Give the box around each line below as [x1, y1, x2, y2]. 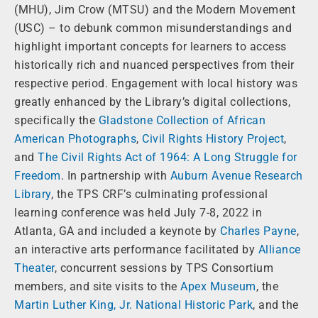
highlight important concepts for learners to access [14, 40, 287, 54]
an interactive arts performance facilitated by [14, 243, 258, 257]
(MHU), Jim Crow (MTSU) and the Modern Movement [14, 3, 295, 17]
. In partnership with [60, 169, 170, 183]
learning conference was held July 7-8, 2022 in [14, 206, 262, 220]
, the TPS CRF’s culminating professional [50, 187, 268, 202]
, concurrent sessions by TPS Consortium [54, 261, 273, 275]
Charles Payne [220, 224, 297, 238]
